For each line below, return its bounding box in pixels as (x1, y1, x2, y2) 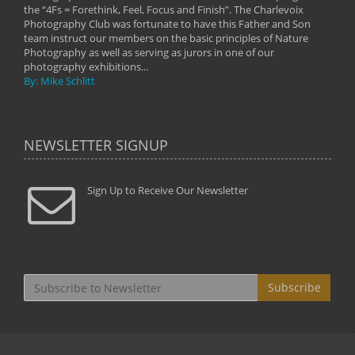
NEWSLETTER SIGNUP (24, 136, 168, 155)
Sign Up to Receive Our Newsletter (87, 183, 248, 197)
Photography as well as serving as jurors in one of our (24, 45, 274, 59)
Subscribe (268, 280, 321, 295)
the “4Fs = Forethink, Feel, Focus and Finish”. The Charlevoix (24, 2, 303, 17)
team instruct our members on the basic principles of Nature (24, 31, 308, 45)
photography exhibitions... (24, 59, 148, 74)
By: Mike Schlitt (24, 74, 95, 88)
